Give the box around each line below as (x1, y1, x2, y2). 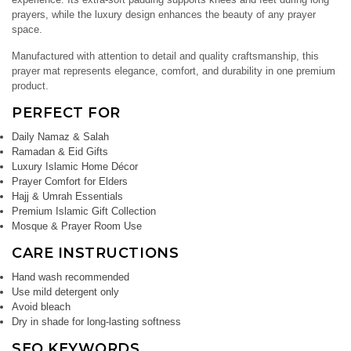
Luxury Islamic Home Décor (12, 161, 138, 173)
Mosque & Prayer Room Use (12, 220, 142, 233)
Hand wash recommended (12, 271, 129, 284)
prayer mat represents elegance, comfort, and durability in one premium (12, 65, 335, 78)
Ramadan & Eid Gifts (12, 146, 108, 158)
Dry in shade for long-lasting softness (12, 316, 181, 328)
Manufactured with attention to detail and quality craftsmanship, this (12, 50, 319, 63)
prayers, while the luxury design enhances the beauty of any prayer (12, 9, 316, 21)
